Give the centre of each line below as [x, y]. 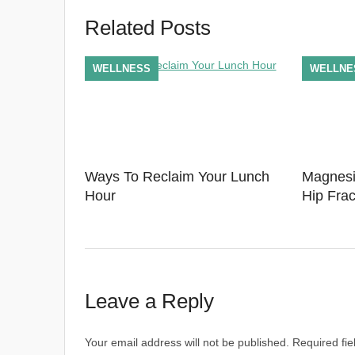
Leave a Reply [149, 301]
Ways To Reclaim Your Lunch [177, 177]
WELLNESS [121, 69]
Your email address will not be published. [187, 342]
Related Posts [147, 28]
